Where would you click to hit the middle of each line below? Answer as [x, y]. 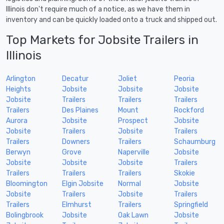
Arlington [21, 78]
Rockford [189, 110]
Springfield [191, 204]
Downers [76, 141]
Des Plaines [80, 110]
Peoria [184, 78]
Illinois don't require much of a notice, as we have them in [98, 9]
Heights [18, 89]
